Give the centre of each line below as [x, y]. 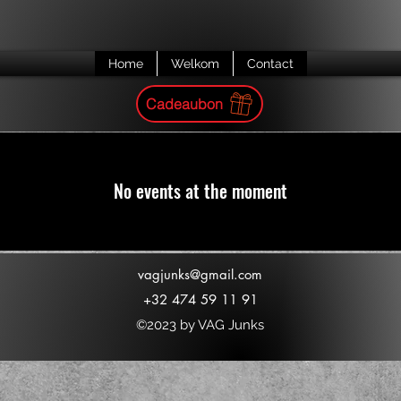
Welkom [195, 64]
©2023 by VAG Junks [200, 325]
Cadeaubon [184, 104]
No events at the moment [200, 191]
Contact [270, 64]
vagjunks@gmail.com [200, 275]
